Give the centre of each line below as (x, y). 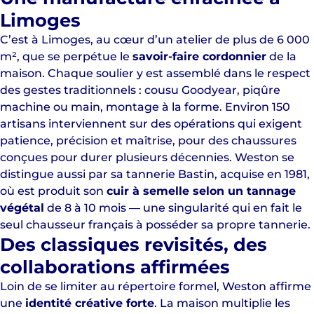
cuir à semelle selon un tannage (201, 191)
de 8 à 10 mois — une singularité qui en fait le (173, 208)
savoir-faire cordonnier (199, 56)
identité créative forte (90, 303)
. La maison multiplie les (222, 303)
